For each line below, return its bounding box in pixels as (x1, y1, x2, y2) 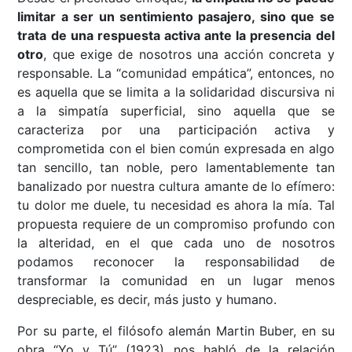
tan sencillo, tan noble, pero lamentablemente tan (17, 159, 335, 176)
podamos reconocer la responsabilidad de (17, 254, 335, 270)
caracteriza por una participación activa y (17, 122, 335, 138)
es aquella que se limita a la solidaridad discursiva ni (17, 84, 335, 101)
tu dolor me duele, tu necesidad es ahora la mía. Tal (17, 197, 335, 214)
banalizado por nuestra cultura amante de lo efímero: (17, 178, 335, 195)
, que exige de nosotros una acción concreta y (43, 46, 335, 63)
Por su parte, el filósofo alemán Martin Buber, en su (17, 323, 335, 339)
